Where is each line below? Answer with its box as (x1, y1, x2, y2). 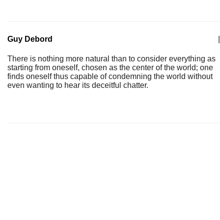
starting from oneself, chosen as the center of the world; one (7, 63, 213, 72)
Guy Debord (7, 35, 53, 43)
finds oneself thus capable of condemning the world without (7, 72, 213, 81)
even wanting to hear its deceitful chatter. (7, 81, 148, 89)
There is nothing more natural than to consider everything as (7, 55, 216, 63)
